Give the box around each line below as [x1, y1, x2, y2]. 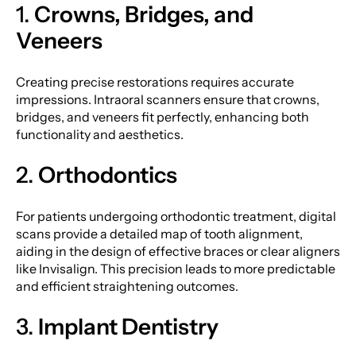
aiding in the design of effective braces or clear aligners [16, 242, 340, 259]
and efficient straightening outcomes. [16, 277, 238, 294]
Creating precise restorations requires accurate [16, 73, 294, 90]
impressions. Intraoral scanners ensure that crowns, [16, 91, 319, 107]
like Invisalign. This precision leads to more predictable [16, 260, 335, 277]
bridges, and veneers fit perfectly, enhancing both [16, 108, 309, 125]
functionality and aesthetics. [16, 126, 184, 142]
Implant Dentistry [38, 312, 219, 340]
